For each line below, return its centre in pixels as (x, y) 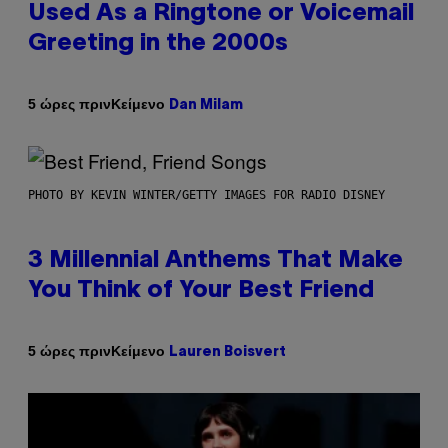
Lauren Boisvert (227, 352)
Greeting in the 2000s (158, 43)
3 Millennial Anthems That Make (215, 260)
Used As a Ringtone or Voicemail (221, 13)
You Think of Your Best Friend (201, 290)
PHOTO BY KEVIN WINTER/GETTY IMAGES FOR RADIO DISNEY (206, 194)
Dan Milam (206, 105)
